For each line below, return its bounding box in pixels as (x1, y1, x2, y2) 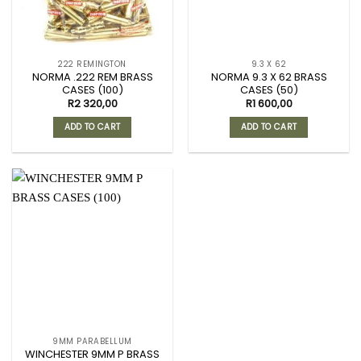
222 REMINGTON (58, 59, 127, 70)
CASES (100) (61, 81, 123, 98)
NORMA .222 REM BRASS (31, 68, 153, 85)
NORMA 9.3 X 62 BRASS (210, 68, 327, 85)
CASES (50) (239, 81, 298, 98)
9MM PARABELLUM (52, 336, 132, 347)
